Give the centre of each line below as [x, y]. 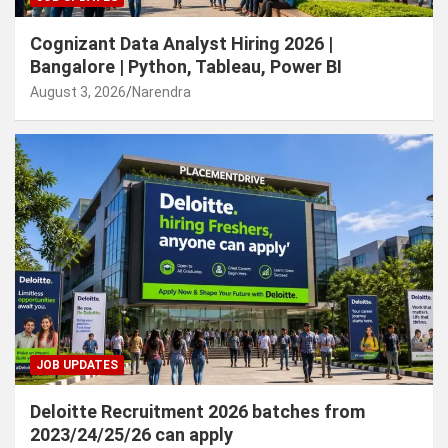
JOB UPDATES [77, 365]
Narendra [161, 92]
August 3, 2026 [78, 92]
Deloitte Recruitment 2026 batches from [197, 412]
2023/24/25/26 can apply [131, 435]
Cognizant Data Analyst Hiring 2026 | [181, 44]
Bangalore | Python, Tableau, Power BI [186, 67]
